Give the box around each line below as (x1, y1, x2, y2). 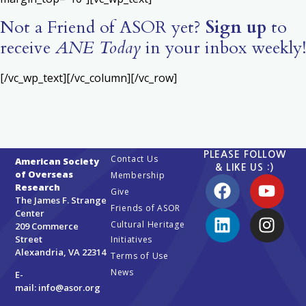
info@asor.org (38, 281, 101, 294)
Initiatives (110, 233, 153, 245)
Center (15, 206, 45, 219)
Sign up (206, 16, 271, 40)
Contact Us (110, 152, 158, 165)
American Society (15, 154, 100, 167)
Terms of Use (110, 249, 169, 262)
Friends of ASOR (110, 201, 181, 214)
